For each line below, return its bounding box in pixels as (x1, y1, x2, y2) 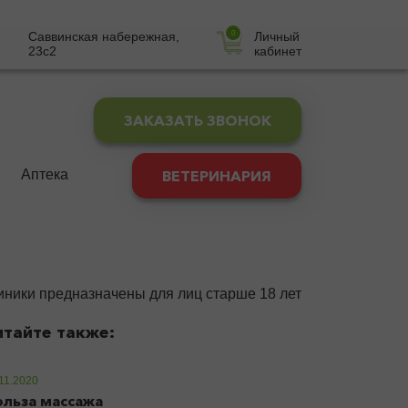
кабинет (253, 44, 301, 58)
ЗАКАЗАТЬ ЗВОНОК (124, 111, 271, 129)
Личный (253, 29, 300, 44)
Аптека (20, 167, 68, 182)
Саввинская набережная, (28, 29, 180, 44)
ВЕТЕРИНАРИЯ (161, 167, 271, 185)
